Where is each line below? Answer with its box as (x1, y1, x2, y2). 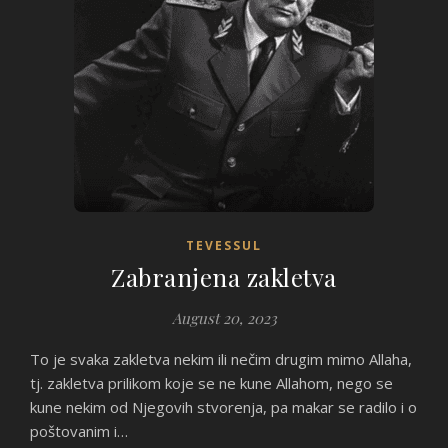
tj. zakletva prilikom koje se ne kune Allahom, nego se (30, 373, 393, 393)
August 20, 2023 (171, 308, 277, 328)
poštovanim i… (30, 421, 128, 441)
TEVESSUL (186, 237, 262, 254)
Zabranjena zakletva (111, 261, 337, 293)
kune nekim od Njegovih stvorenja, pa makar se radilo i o (30, 397, 417, 417)
